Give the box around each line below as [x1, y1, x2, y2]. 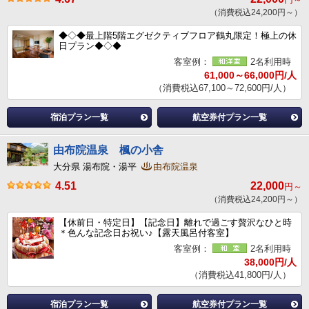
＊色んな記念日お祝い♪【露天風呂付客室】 [59, 228, 234, 239]
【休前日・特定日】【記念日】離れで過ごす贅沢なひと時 [59, 217, 292, 228]
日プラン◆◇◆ [59, 41, 121, 52]
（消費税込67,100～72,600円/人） [154, 83, 291, 94]
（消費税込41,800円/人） [190, 270, 291, 281]
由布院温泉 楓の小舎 [53, 144, 163, 157]
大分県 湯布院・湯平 [53, 161, 139, 172]
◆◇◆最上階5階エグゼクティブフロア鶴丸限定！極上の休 [59, 30, 297, 41]
